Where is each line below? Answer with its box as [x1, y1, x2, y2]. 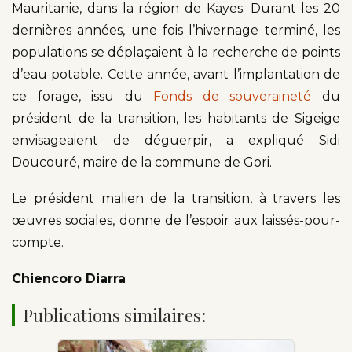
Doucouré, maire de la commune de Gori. [12, 154, 272, 170]
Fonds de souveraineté [153, 88, 312, 104]
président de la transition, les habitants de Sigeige [12, 110, 340, 126]
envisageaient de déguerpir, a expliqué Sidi [12, 132, 340, 148]
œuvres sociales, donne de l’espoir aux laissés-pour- [12, 212, 340, 228]
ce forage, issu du [12, 88, 154, 104]
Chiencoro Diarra [12, 270, 130, 286]
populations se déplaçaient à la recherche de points [12, 44, 340, 60]
